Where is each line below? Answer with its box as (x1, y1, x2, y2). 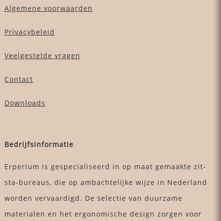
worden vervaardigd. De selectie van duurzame (4, 193, 183, 203)
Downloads (4, 98, 45, 108)
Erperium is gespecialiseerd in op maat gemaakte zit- (4, 161, 206, 171)
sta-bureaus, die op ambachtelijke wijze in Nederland (4, 177, 207, 187)
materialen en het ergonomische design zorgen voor (4, 209, 202, 219)
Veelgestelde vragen (4, 50, 80, 60)
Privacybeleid (4, 27, 55, 37)
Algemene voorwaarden (4, 3, 93, 13)
